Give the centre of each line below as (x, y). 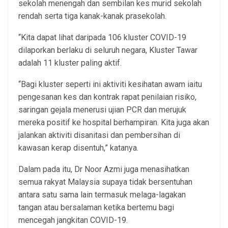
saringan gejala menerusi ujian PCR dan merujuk (102, 109)
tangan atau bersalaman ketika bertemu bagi (96, 207)
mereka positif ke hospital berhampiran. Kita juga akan (114, 122)
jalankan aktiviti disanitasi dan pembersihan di (99, 135)
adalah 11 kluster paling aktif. (70, 63)
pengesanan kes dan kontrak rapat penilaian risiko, (107, 97)
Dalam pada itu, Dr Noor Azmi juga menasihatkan (104, 169)
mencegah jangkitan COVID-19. (73, 220)
